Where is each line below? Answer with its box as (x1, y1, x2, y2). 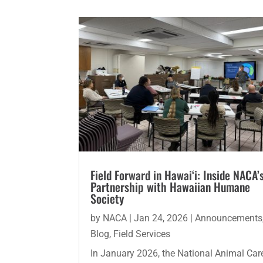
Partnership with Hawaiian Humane (90, 177, 251, 195)
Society (90, 189, 124, 207)
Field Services (113, 228, 171, 240)
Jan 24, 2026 (134, 212, 188, 224)
